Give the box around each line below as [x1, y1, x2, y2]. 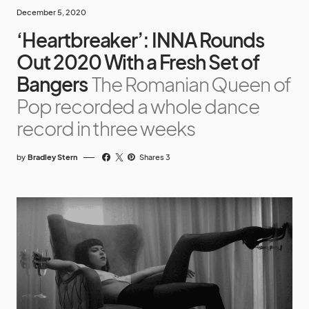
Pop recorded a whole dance [17, 94, 259, 119]
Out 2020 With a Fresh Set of [17, 50, 259, 74]
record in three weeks [17, 116, 195, 141]
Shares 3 [139, 152, 171, 162]
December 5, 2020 [17, 8, 86, 17]
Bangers [17, 72, 88, 97]
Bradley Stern [28, 152, 78, 162]
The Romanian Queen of [92, 72, 292, 97]
